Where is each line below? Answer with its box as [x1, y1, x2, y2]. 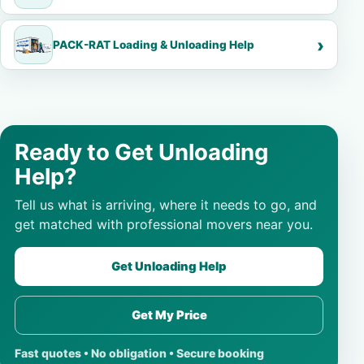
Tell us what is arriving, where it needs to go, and [15, 197, 317, 213]
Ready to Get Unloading [15, 138, 268, 166]
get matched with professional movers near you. [15, 216, 313, 232]
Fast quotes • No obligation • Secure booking [15, 346, 264, 360]
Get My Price [131, 308, 207, 323]
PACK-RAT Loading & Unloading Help [53, 38, 254, 51]
